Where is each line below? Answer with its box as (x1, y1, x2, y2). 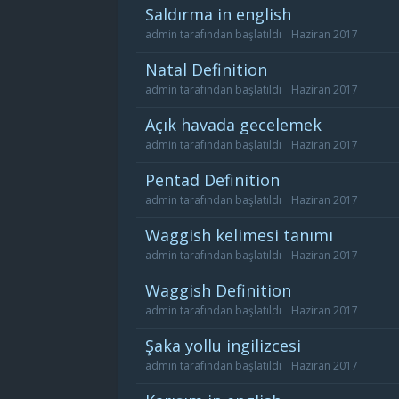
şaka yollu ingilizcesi (154, 335, 301, 356)
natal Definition (158, 59, 267, 80)
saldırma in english (154, 4, 291, 25)
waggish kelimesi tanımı (160, 224, 333, 246)
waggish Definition (160, 280, 291, 301)
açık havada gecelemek (155, 114, 322, 135)
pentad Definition (155, 169, 280, 191)
